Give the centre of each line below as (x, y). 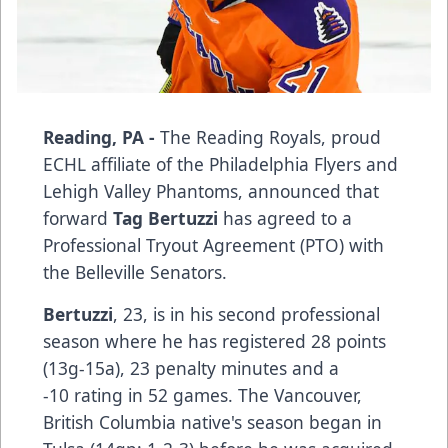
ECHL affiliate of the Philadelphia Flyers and (220, 163)
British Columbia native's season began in (212, 421)
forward (78, 217)
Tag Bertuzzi (165, 217)
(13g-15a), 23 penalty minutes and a (191, 367)
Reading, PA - (101, 136)
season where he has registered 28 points (214, 340)
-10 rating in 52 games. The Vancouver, (202, 394)
